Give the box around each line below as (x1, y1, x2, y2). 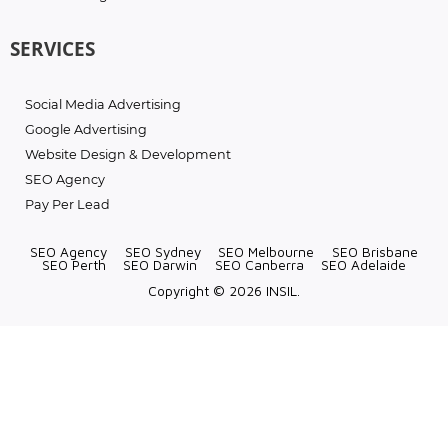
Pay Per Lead (25, 197, 110, 213)
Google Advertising (25, 122, 147, 138)
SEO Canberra (214, 256, 304, 273)
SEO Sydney (124, 243, 201, 260)
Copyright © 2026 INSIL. (148, 283, 300, 300)
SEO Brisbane (331, 243, 418, 260)
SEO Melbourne (218, 243, 315, 260)
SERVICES (10, 35, 95, 62)
